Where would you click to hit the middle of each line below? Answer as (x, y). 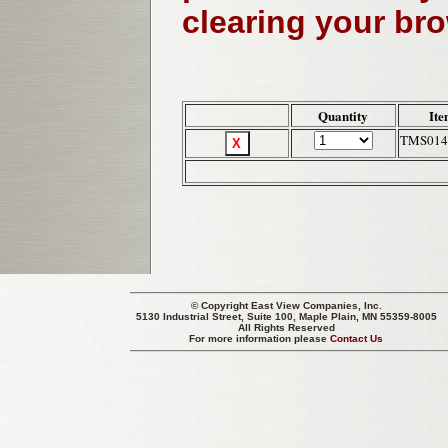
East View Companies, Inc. (316, 305)
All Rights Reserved (286, 327)
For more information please (260, 338)
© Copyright (221, 305)
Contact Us (357, 338)
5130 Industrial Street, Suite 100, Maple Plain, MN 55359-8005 (286, 316)
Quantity (343, 116)
